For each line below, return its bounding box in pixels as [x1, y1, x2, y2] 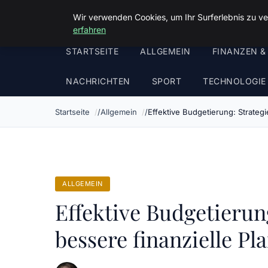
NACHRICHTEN [66, 76, 130, 86]
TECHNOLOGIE [203, 76, 266, 86]
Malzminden [55, 8, 132, 28]
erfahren [73, 25, 106, 35]
